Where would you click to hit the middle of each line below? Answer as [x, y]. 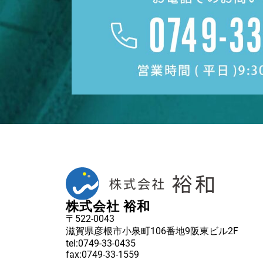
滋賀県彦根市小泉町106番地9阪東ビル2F [152, 231]
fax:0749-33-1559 [102, 255]
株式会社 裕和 [108, 207]
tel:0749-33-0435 [101, 244]
